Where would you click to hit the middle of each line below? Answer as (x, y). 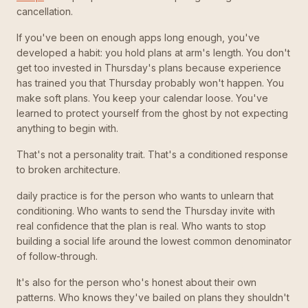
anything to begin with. (67, 128)
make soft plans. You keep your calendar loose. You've (142, 98)
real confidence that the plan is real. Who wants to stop (141, 226)
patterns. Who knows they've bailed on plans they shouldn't (153, 297)
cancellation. (45, 11)
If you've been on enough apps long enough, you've (138, 37)
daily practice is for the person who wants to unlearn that (145, 196)
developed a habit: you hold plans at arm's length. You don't (153, 53)
